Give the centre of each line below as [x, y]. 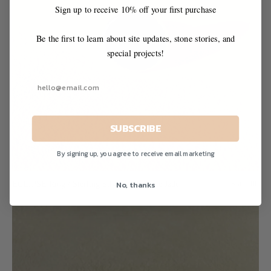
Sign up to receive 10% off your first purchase [135, 9]
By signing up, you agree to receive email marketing [135, 153]
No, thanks [135, 184]
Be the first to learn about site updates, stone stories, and [135, 38]
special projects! [135, 53]
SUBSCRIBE [135, 129]
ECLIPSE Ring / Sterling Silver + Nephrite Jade [96, 184]
